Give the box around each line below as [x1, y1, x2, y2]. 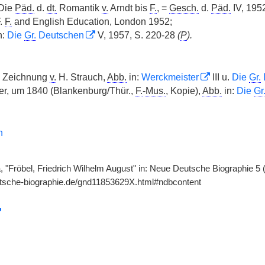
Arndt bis [108, 3, 150, 13]
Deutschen [35, 30, 84, 40]
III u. [209, 72, 232, 82]
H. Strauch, [56, 72, 107, 82]
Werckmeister [141, 72, 199, 82]
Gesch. [169, 3, 199, 13]
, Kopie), [165, 86, 202, 96]
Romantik [56, 3, 102, 13]
